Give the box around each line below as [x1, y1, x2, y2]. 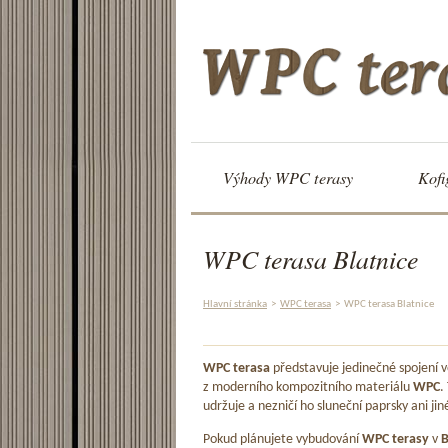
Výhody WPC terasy [223, 167, 353, 188]
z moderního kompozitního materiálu [203, 381, 413, 395]
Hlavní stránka [203, 298, 267, 310]
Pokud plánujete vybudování [203, 432, 362, 446]
